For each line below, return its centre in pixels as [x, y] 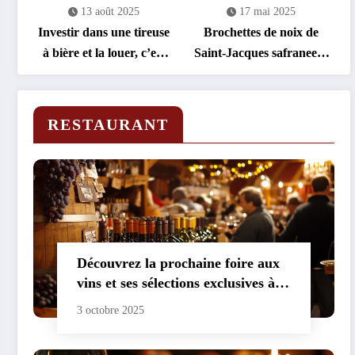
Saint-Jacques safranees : [261, 52]
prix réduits [113, 302]
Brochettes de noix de [261, 32]
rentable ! [104, 73]
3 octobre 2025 [111, 310]
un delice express [261, 73]
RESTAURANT [108, 124]
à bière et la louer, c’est [104, 52]
